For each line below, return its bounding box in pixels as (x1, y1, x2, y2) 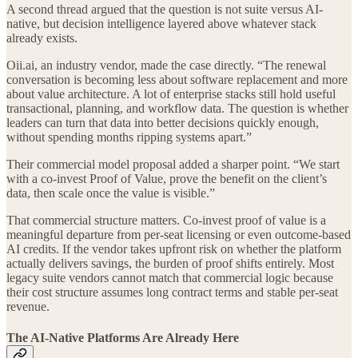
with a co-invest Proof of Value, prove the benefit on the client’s (6, 171, 327, 185)
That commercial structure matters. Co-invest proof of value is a (6, 213, 326, 227)
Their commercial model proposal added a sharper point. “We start (6, 157, 340, 171)
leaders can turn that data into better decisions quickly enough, (6, 115, 319, 129)
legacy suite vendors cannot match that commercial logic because (6, 270, 333, 284)
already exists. (6, 30, 78, 45)
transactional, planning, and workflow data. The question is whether (6, 101, 348, 115)
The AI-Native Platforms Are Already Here (6, 330, 239, 344)
